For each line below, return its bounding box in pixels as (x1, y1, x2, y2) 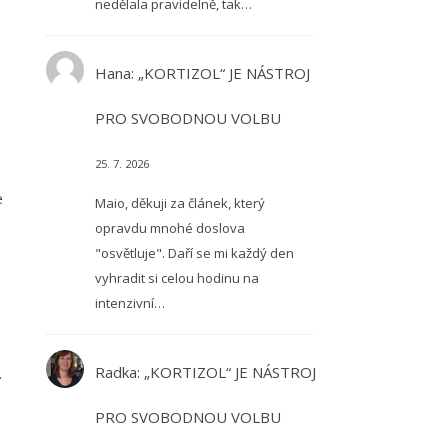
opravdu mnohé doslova (94, 219, 245, 237)
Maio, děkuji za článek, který (94, 194, 265, 212)
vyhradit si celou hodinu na (94, 269, 259, 287)
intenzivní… (94, 294, 165, 312)
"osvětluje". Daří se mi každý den (94, 244, 294, 262)
